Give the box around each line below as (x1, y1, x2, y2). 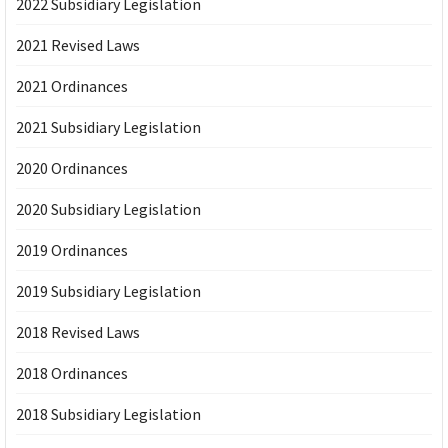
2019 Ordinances (16, 239, 128, 260)
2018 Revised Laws (16, 321, 140, 342)
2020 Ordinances (16, 157, 128, 178)
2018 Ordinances (16, 362, 128, 383)
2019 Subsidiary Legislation (16, 280, 201, 301)
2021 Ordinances (16, 75, 128, 96)
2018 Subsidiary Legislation (16, 403, 201, 424)
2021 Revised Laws (16, 34, 140, 55)
